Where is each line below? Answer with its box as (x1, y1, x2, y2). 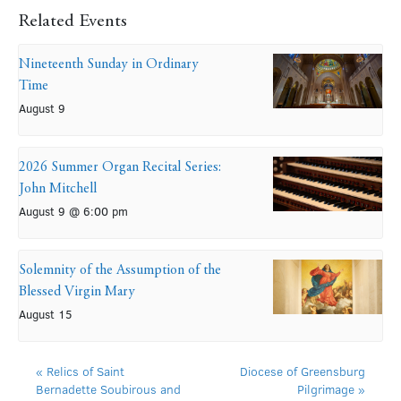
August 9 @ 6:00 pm (19, 203, 128, 220)
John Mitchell (19, 182, 97, 197)
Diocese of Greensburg (240, 362, 365, 380)
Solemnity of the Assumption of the (19, 263, 221, 278)
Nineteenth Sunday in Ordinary (19, 57, 199, 73)
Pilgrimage (297, 380, 358, 398)
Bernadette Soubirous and (36, 380, 181, 398)
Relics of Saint (43, 362, 124, 380)
